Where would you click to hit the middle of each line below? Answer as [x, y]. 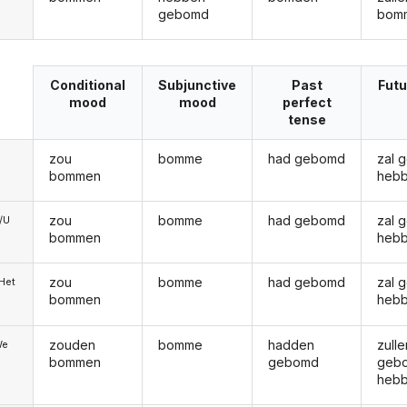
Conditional [88, 85]
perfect [307, 103]
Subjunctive [198, 85]
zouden [72, 344]
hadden [291, 344]
